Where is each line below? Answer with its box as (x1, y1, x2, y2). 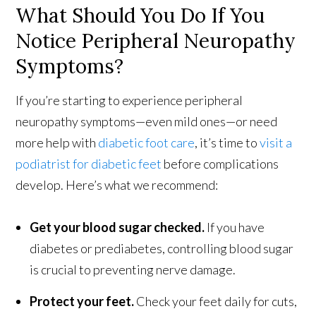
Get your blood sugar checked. (30, 219, 205, 235)
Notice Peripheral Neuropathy (16, 28, 296, 54)
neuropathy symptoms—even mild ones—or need (16, 113, 278, 129)
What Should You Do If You (16, 2, 265, 28)
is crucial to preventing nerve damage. (30, 261, 236, 277)
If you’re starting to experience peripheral (16, 92, 243, 108)
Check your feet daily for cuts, (134, 293, 298, 309)
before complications (162, 155, 279, 171)
